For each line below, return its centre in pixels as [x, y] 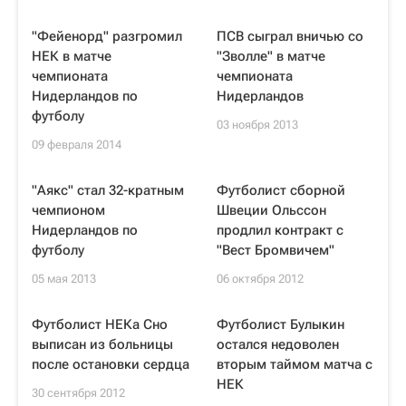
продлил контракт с [280, 230]
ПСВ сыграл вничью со [290, 36]
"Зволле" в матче [271, 56]
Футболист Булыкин [280, 324]
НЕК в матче [72, 56]
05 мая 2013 [64, 279]
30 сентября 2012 [78, 393]
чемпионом [68, 210]
